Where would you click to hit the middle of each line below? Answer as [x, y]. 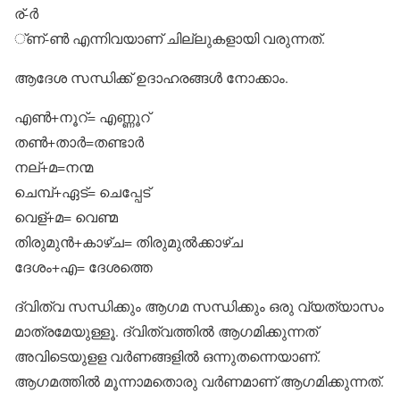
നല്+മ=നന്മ [54, 167]
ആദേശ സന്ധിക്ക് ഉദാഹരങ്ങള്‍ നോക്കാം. [151, 77]
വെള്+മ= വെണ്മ [66, 217]
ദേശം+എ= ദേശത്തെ [83, 267]
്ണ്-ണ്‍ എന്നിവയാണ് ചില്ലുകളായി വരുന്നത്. [170, 38]
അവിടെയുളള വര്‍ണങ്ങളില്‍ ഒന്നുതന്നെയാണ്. [167, 356]
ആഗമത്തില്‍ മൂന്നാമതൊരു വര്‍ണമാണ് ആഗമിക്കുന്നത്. [199, 381]
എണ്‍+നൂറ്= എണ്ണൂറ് [82, 117]
